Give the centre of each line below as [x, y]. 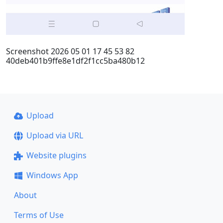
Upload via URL [55, 135]
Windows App [52, 175]
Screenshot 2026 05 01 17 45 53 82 [70, 51]
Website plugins [56, 155]
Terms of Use [39, 215]
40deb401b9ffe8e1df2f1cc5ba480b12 [75, 61]
